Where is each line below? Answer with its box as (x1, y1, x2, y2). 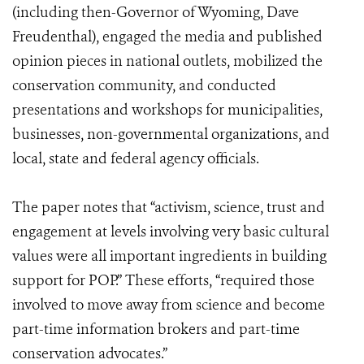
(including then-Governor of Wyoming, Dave (12, 2, 299, 22)
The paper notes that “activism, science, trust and (12, 197, 325, 217)
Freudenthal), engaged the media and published (12, 27, 323, 46)
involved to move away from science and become (12, 295, 325, 314)
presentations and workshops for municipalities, (12, 100, 323, 119)
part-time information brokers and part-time (12, 319, 300, 339)
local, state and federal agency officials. (12, 149, 259, 168)
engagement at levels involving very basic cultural (12, 222, 329, 241)
